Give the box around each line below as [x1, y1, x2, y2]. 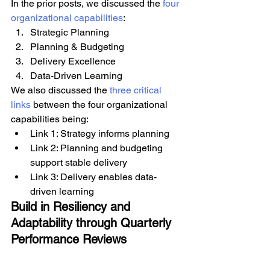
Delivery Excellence [30, 55, 116, 67]
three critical [110, 84, 164, 96]
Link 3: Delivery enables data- [30, 171, 157, 183]
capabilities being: [11, 113, 89, 125]
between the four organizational [31, 99, 170, 110]
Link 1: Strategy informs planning [30, 128, 169, 139]
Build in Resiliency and [11, 199, 134, 214]
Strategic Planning [30, 27, 109, 38]
